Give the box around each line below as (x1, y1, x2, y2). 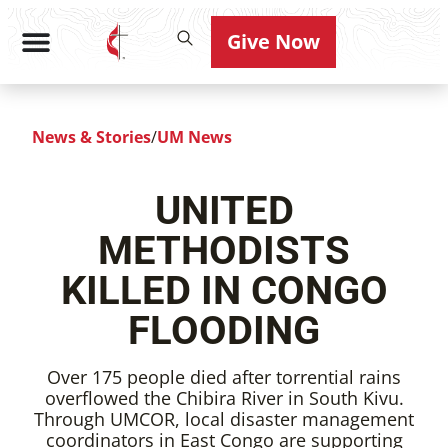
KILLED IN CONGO (60, 267, 388, 314)
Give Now (227, 28, 321, 55)
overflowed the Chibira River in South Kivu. (44, 386, 404, 410)
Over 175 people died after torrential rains (47, 365, 401, 389)
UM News (157, 126, 232, 148)
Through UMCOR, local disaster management (34, 407, 414, 431)
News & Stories (32, 126, 151, 148)
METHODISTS (98, 227, 350, 274)
